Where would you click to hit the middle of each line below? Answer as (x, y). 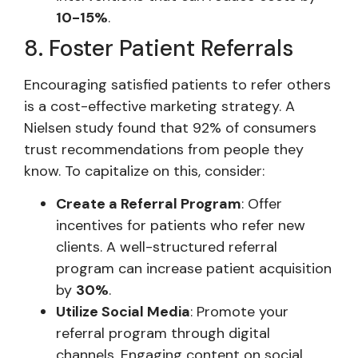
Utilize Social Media (123, 312)
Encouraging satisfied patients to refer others (177, 84)
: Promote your (239, 312)
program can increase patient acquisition (194, 269)
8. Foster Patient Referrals (159, 48)
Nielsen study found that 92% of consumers (170, 127)
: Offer (262, 204)
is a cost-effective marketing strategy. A (159, 106)
